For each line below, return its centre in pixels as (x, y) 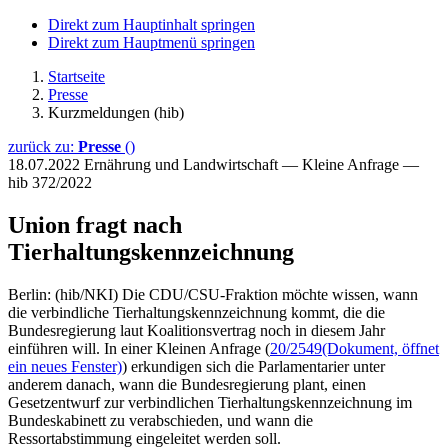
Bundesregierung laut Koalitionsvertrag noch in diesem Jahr (196, 330)
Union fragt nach (95, 224)
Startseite (76, 76)
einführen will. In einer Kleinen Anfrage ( (139, 348)
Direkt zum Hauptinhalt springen (151, 24)
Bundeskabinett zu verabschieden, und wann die (160, 420)
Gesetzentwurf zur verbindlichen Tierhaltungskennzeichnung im (210, 402)
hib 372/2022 (50, 182)
